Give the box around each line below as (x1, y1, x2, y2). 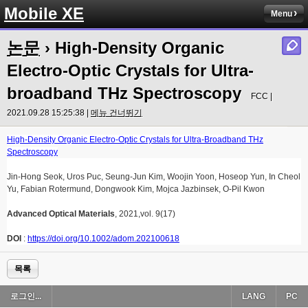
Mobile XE (4, 4, 84, 23)
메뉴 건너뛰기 (91, 108, 142, 118)
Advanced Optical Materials (7, 209, 115, 219)
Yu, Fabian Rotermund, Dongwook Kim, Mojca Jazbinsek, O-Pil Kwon (7, 184, 265, 194)
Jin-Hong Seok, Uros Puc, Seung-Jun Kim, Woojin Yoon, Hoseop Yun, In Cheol (7, 172, 300, 181)
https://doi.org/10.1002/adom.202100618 (27, 234, 179, 243)
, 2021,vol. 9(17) (115, 209, 175, 219)
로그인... (10, 291, 41, 301)
